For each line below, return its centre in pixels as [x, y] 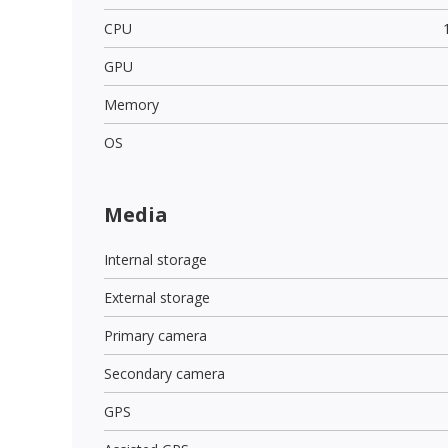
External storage [157, 297]
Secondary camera [164, 373]
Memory [131, 104]
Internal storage [155, 259]
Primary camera [155, 335]
